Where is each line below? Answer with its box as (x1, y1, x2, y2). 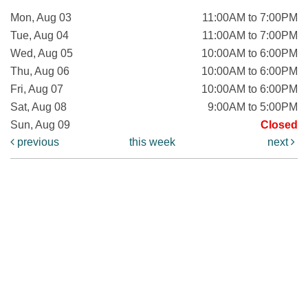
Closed (261, 118, 298, 131)
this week (129, 135, 176, 148)
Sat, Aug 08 (10, 100, 67, 113)
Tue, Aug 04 (10, 29, 69, 41)
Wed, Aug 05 (10, 47, 73, 59)
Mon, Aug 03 (10, 11, 71, 23)
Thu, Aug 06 (10, 65, 69, 77)
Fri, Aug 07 (10, 82, 63, 95)
